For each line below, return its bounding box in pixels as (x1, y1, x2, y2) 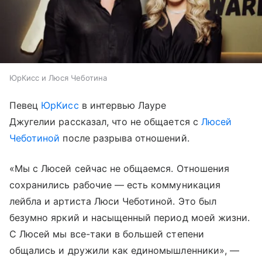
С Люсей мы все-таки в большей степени (9, 227, 204, 240)
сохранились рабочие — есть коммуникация (9, 178, 220, 191)
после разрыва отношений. (60, 132, 189, 144)
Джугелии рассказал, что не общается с (9, 115, 201, 127)
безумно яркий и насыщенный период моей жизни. (9, 211, 250, 223)
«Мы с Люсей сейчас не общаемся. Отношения (9, 162, 229, 174)
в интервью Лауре (78, 99, 167, 111)
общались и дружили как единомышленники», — (9, 244, 240, 256)
